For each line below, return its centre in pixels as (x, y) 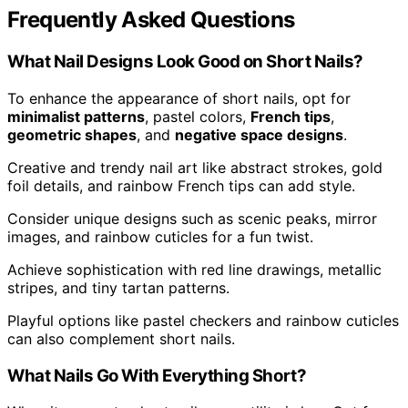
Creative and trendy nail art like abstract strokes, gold (195, 167)
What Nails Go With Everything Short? (157, 375)
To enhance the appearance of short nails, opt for (179, 98)
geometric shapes (72, 134)
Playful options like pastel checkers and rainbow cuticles (203, 320)
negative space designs (259, 134)
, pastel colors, (198, 116)
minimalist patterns (76, 116)
